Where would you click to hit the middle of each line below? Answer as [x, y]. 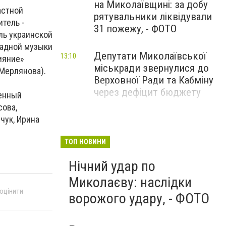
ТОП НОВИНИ [85, 142]
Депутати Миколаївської [150, 56]
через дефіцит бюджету [147, 92]
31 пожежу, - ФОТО [135, 29]
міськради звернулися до [151, 68]
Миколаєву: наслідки [130, 182]
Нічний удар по [112, 166]
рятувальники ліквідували [153, 17]
